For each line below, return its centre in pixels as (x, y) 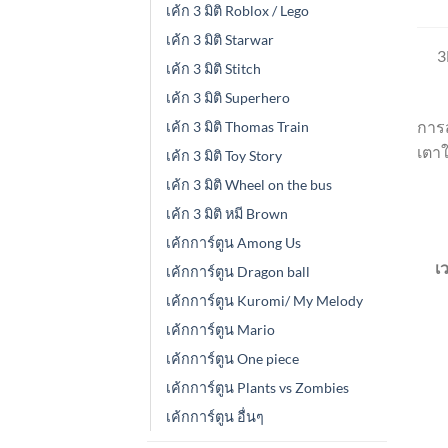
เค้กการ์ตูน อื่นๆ (215, 416)
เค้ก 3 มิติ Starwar (220, 39)
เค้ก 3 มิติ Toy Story (224, 155)
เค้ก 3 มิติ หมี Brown (227, 213)
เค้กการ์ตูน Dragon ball (238, 271)
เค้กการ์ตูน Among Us (233, 242)
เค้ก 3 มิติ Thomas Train (237, 126)
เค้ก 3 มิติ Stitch (213, 68)
